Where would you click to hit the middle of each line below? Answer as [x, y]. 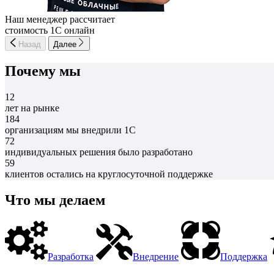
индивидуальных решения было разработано [99, 152]
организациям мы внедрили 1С [70, 130]
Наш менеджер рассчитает [60, 20]
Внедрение [156, 257]
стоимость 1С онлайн [50, 31]
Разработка [71, 257]
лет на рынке [32, 108]
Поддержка [244, 257]
